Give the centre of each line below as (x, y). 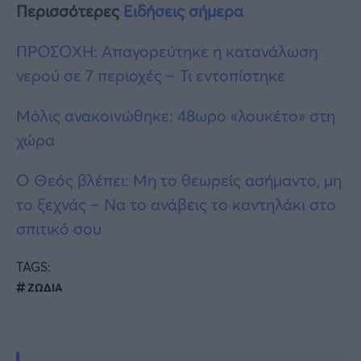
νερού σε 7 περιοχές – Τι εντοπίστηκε (151, 75)
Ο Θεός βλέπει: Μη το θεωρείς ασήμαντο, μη (179, 180)
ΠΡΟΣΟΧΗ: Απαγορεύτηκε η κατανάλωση (167, 51)
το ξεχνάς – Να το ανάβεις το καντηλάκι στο (176, 204)
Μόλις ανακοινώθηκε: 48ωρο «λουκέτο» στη (176, 115)
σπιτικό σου (59, 228)
